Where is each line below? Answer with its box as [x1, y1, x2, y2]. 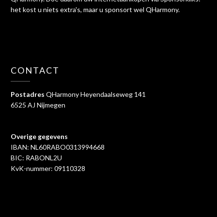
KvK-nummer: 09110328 [11, 164, 86, 172]
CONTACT [11, 64, 60, 76]
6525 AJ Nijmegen [11, 100, 66, 109]
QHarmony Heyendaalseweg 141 [45, 90, 146, 98]
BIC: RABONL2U [11, 153, 62, 162]
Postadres [11, 90, 45, 98]
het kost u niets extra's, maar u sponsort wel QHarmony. [11, 5, 180, 14]
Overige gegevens [11, 132, 70, 140]
